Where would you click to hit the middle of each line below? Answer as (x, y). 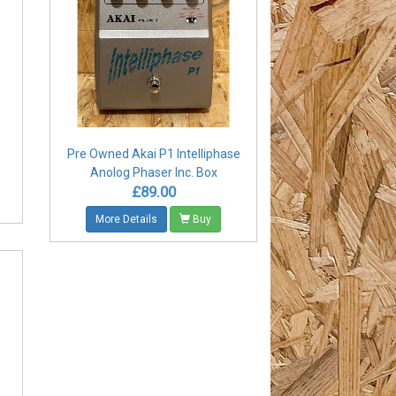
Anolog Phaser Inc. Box (153, 173)
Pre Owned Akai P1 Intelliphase (153, 154)
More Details (126, 220)
